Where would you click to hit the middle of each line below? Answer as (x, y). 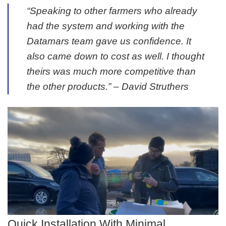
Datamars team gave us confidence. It (109, 41)
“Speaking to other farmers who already (112, 11)
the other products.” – (73, 86)
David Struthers (154, 86)
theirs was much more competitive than (111, 71)
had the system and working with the (106, 26)
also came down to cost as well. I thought (116, 56)
